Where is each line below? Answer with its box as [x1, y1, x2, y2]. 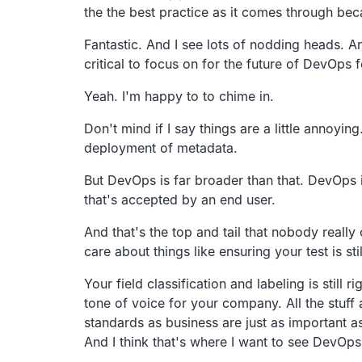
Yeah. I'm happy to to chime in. [84, 87, 274, 104]
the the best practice [84, 3, 208, 20]
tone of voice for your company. [84, 294, 282, 311]
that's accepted [84, 191, 178, 208]
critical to [84, 55, 141, 72]
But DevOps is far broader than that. [84, 171, 304, 188]
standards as [84, 314, 162, 330]
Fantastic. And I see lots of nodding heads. [84, 36, 344, 53]
